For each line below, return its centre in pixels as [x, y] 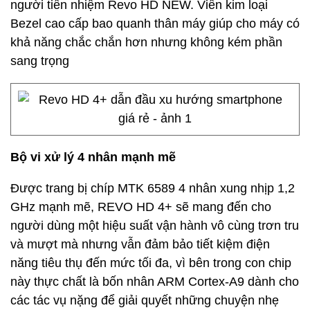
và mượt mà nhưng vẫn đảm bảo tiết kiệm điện [140, 244]
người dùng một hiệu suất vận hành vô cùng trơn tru [155, 226]
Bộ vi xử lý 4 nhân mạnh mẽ [93, 157]
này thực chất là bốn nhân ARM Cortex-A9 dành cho [155, 282]
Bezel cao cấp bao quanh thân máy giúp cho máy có [155, 24]
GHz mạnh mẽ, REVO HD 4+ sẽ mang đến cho [141, 207]
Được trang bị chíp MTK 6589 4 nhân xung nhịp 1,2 [153, 188]
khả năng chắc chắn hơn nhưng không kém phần [146, 42]
